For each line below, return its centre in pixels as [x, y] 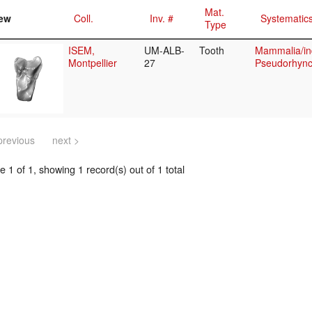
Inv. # [162, 18]
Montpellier [93, 63]
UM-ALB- [164, 50]
